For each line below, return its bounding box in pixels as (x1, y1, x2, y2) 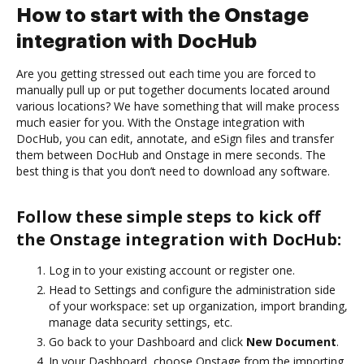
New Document (246, 333, 336, 349)
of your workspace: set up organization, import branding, (49, 297, 348, 314)
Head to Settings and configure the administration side (49, 281, 336, 297)
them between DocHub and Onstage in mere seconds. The (16, 146, 326, 162)
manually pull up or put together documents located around (16, 81, 330, 97)
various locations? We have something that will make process (16, 97, 340, 114)
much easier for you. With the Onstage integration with (16, 114, 305, 130)
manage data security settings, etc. (49, 314, 232, 330)
